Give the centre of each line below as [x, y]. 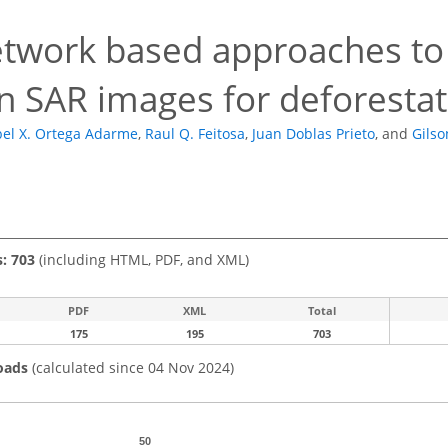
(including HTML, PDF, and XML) [142, 259]
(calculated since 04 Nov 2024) [131, 367]
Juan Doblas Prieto [313, 134]
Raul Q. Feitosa [195, 134]
